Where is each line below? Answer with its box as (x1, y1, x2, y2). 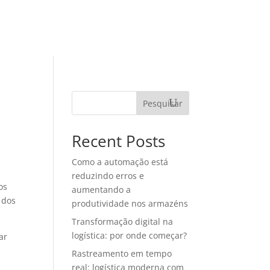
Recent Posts (72, 130, 166, 152)
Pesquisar (142, 97, 183, 109)
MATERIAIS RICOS (57, 24, 121, 31)
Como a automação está (72, 156, 169, 168)
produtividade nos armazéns (72, 198, 189, 209)
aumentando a (72, 184, 131, 195)
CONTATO (134, 24, 169, 31)
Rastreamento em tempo (72, 248, 172, 259)
